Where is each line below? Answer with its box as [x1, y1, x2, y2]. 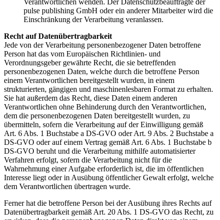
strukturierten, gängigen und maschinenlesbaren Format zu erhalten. [4, 85, 213, 94]
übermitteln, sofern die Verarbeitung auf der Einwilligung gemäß [4, 120, 203, 129]
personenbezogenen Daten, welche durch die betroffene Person [4, 67, 199, 76]
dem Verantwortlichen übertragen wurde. [4, 182, 131, 191]
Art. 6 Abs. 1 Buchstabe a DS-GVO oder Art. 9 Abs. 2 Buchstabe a [4, 129, 214, 138]
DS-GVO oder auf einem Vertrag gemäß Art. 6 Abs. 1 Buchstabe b [4, 138, 212, 147]
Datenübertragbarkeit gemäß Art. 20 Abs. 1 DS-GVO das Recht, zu [4, 208, 214, 217]
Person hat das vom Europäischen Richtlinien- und [4, 50, 161, 58]
